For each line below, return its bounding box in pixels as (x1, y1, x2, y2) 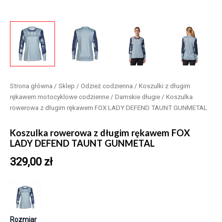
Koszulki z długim (139, 82, 190, 90)
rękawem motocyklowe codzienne (10, 93, 109, 101)
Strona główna (10, 82, 53, 90)
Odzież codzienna (81, 82, 133, 90)
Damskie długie (115, 93, 160, 101)
